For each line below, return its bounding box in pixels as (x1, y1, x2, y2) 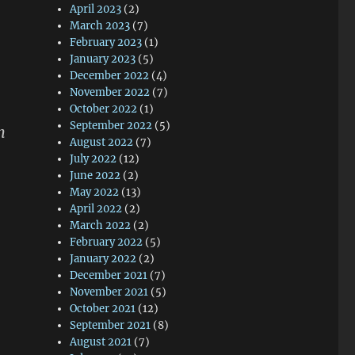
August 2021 (70, 335, 132, 349)
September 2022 (70, 119, 153, 132)
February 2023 (70, 36, 143, 49)
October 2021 (70, 302, 136, 315)
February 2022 (70, 235, 143, 249)
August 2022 (70, 136, 134, 149)
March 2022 (70, 219, 132, 232)
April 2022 (70, 202, 123, 216)
